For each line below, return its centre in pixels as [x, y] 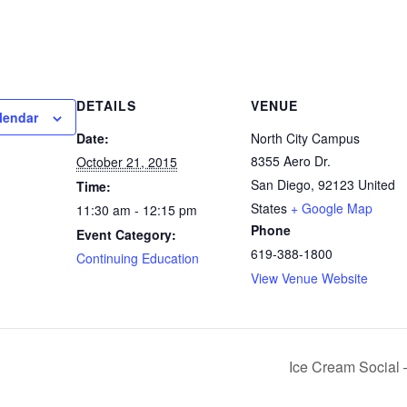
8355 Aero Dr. [291, 160]
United [377, 184]
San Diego [281, 184]
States [269, 208]
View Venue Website [309, 278]
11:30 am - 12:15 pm [137, 209]
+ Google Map [332, 208]
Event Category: [126, 234]
